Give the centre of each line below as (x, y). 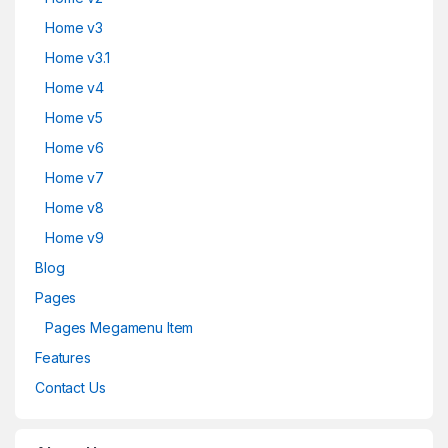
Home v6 (75, 148)
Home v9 (75, 238)
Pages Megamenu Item (119, 328)
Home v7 (75, 178)
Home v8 (75, 208)
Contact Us (70, 388)
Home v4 (75, 88)
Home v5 (74, 118)
